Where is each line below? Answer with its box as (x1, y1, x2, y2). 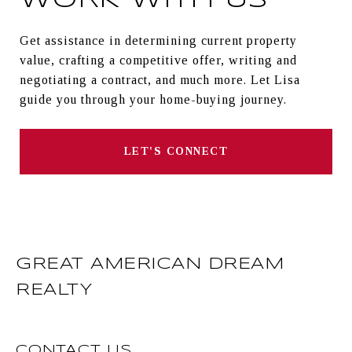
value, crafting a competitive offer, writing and (20, 53, 297, 68)
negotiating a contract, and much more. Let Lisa (20, 73, 300, 87)
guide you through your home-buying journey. (20, 93, 287, 107)
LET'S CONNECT (123, 145, 229, 158)
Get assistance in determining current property (20, 34, 297, 48)
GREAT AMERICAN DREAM (16, 256, 284, 273)
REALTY (16, 282, 92, 299)
